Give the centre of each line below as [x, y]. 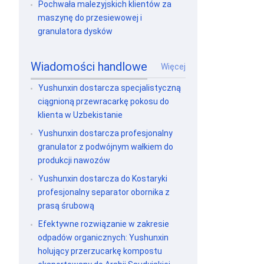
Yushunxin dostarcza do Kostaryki [103, 179]
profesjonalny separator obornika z [104, 192]
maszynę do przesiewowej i [90, 18]
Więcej [173, 67]
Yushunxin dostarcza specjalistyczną [110, 88]
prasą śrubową [66, 206]
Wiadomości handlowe [89, 67]
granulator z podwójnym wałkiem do [106, 147]
